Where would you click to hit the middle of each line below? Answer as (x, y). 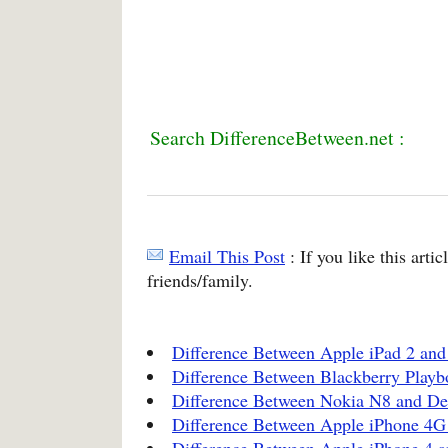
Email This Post (227, 255)
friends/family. (200, 279)
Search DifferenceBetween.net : (277, 137)
